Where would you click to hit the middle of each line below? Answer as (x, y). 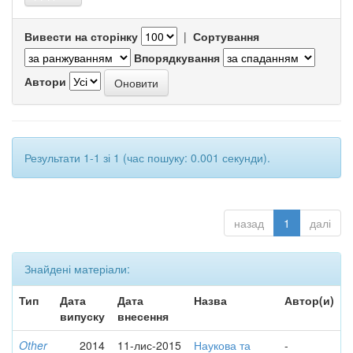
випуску (82, 316)
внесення (143, 316)
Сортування (226, 36)
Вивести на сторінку (81, 36)
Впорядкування (177, 58)
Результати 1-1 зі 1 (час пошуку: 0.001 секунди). (147, 158)
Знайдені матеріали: (77, 269)
